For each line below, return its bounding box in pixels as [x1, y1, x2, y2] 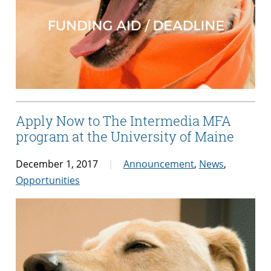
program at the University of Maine [16, 128, 234, 146]
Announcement [123, 157, 194, 171]
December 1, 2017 [16, 157, 98, 171]
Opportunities [16, 173, 80, 187]
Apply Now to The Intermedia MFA [16, 112, 231, 130]
